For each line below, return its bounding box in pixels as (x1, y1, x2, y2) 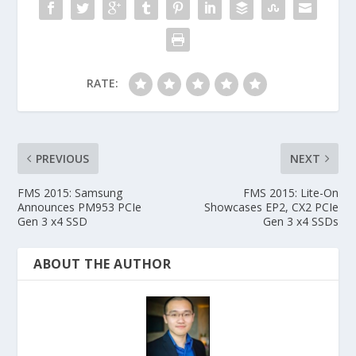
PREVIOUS (36, 150, 90, 166)
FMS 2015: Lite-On (242, 184, 339, 200)
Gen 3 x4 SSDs (262, 213, 339, 229)
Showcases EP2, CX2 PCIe (203, 199, 339, 215)
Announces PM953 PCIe (17, 199, 142, 215)
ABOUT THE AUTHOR (33, 254, 172, 273)
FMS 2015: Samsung (17, 184, 123, 200)
